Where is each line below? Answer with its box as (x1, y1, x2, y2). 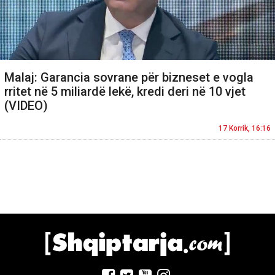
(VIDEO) (4, 98, 48, 114)
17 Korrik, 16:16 (219, 124, 271, 133)
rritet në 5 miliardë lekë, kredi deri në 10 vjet (4, 84, 246, 99)
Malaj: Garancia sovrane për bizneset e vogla (4, 70, 254, 85)
